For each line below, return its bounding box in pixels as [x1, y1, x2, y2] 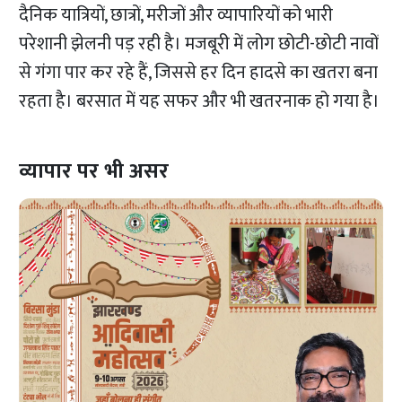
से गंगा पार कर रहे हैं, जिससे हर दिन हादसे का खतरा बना [19, 57, 379, 89]
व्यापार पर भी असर [19, 153, 180, 190]
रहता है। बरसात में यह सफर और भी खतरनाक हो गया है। [19, 86, 380, 118]
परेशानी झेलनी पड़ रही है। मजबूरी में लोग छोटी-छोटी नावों [19, 29, 379, 60]
